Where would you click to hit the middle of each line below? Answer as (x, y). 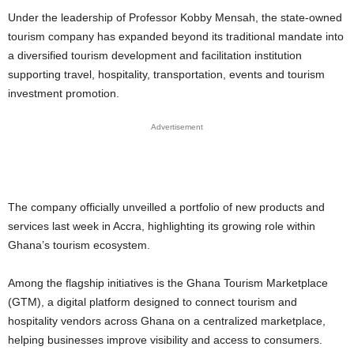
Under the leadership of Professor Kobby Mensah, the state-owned (175, 17)
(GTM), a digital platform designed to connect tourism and (153, 301)
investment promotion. (64, 93)
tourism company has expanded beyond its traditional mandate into (176, 36)
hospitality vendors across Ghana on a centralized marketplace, (167, 320)
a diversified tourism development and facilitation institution (155, 55)
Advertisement (177, 126)
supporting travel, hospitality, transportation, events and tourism (166, 74)
